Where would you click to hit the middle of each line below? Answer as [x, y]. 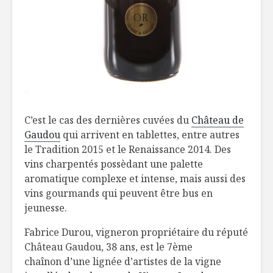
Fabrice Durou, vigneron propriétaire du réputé [136, 232]
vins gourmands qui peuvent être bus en [119, 193]
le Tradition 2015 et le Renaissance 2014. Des [128, 150]
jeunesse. [46, 208]
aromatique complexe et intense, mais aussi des [135, 179]
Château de [218, 120]
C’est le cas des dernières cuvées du [108, 120]
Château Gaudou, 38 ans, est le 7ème [108, 247]
